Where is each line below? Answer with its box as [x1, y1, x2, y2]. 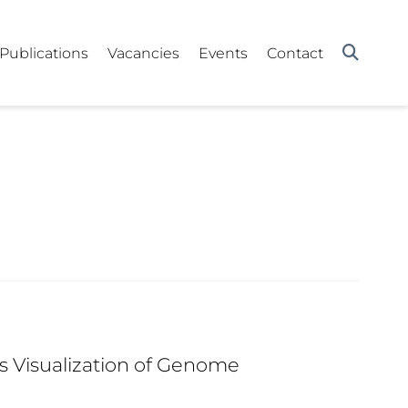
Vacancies [107, 43, 180, 62]
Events [199, 43, 249, 62]
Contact [267, 43, 324, 62]
